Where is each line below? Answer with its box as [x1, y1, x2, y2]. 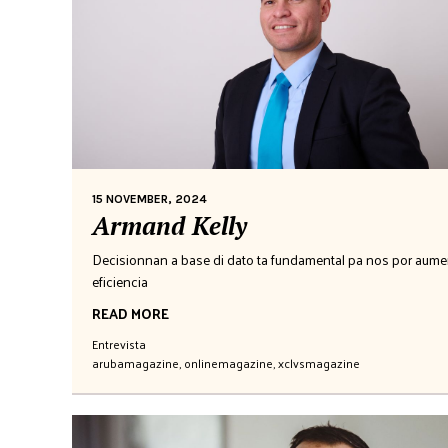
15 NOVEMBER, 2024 [92, 191, 207, 206]
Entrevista [92, 332, 146, 355]
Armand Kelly [92, 208, 247, 242]
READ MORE [92, 300, 169, 326]
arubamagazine [92, 351, 179, 374]
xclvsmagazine [278, 351, 360, 374]
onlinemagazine [184, 351, 273, 374]
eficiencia [92, 268, 148, 294]
